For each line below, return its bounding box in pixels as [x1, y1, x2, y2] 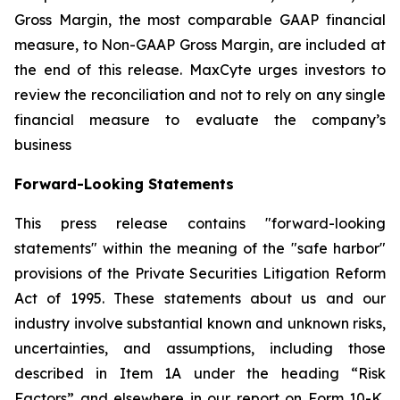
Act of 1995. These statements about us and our [14, 289, 386, 307]
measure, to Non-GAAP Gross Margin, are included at [14, 36, 386, 54]
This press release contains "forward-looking [14, 214, 386, 232]
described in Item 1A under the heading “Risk [14, 364, 386, 382]
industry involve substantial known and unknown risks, [14, 314, 386, 332]
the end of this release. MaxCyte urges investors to [14, 61, 386, 79]
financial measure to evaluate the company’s [14, 111, 386, 129]
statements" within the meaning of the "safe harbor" [14, 239, 386, 257]
